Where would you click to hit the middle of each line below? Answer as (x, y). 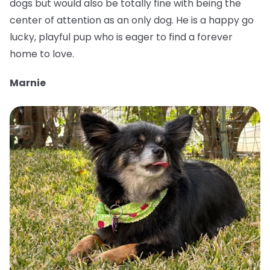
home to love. (42, 54)
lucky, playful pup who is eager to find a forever (121, 37)
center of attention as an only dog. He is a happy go (132, 20)
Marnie (28, 83)
